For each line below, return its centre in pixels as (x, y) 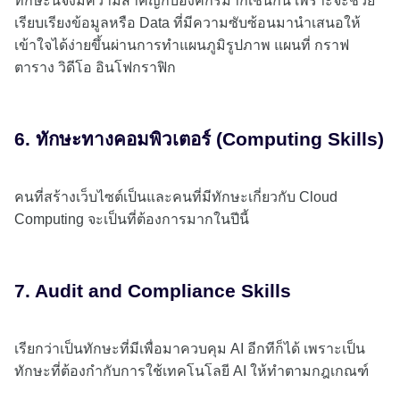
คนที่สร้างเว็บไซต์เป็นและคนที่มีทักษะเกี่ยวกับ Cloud (176, 197)
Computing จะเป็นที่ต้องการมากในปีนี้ (132, 220)
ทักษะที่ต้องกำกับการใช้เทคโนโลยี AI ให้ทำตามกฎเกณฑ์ (193, 371)
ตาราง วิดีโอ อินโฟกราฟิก (95, 68)
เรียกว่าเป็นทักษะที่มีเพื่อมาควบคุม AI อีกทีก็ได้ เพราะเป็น (190, 349)
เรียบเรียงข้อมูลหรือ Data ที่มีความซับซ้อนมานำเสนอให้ (187, 23)
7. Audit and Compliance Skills (153, 291)
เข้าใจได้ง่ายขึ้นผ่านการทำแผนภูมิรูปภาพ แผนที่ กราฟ (182, 46)
